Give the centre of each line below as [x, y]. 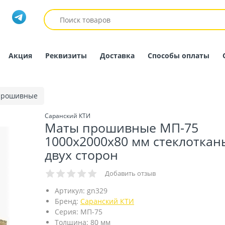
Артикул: [70, 191]
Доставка [117, 55]
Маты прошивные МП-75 [122, 128]
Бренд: [67, 201]
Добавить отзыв [130, 173]
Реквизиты [66, 55]
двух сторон [81, 155]
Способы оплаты [179, 55]
